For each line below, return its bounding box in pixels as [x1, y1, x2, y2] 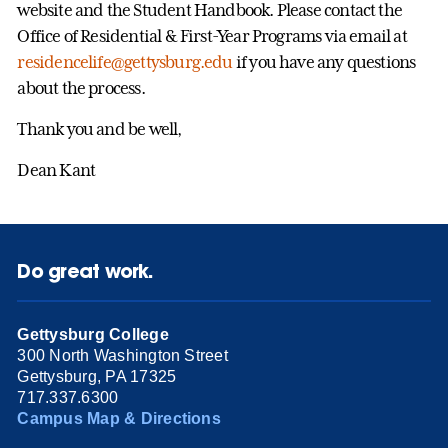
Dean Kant [17, 159, 96, 180]
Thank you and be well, [17, 118, 182, 139]
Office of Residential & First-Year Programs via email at [17, 25, 407, 46]
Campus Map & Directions [17, 410, 221, 428]
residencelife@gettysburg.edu [17, 51, 233, 72]
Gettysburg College [17, 326, 169, 344]
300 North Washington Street [17, 347, 228, 365]
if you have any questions [232, 51, 416, 72]
